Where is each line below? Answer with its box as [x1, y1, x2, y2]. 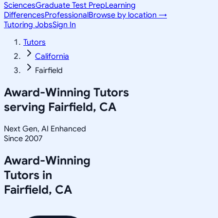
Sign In [53, 20, 76, 30]
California [35, 52, 69, 61]
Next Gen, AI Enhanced [4, 124, 86, 134]
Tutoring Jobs [4, 20, 53, 30]
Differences [4, 10, 45, 20]
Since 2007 [4, 133, 42, 144]
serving [4, 99, 48, 114]
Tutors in [4, 167, 52, 182]
